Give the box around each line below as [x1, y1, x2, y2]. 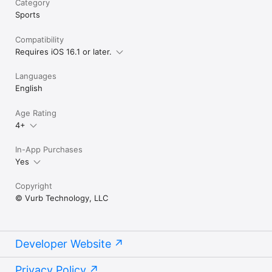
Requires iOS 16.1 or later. [15, 47, 112, 57]
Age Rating [15, 108, 56, 118]
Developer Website [15, 237, 111, 251]
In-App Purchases [15, 144, 83, 155]
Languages [15, 71, 56, 81]
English [15, 83, 42, 93]
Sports [15, 10, 40, 20]
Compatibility [15, 35, 64, 45]
